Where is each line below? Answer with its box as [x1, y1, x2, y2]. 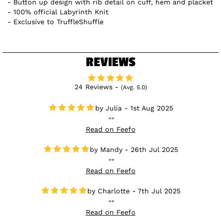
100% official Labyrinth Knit [13, 7, 109, 16]
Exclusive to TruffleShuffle [13, 17, 104, 26]
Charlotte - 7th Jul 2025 [98, 186, 181, 195]
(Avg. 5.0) [120, 83, 147, 91]
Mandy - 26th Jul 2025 [100, 145, 178, 153]
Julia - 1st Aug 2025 [105, 104, 173, 112]
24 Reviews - [74, 82, 121, 91]
